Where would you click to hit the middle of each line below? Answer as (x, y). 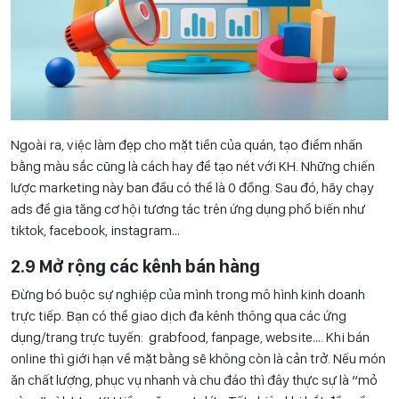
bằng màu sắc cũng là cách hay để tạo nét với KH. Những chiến (193, 167)
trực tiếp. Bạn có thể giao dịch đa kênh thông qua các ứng (179, 316)
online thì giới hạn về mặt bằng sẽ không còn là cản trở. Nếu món (198, 359)
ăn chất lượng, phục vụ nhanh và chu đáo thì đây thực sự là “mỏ (194, 380)
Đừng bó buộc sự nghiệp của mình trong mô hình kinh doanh (188, 295)
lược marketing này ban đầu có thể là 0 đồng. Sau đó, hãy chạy (192, 188)
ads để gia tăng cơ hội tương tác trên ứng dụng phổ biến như (188, 209)
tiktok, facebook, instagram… (95, 231)
